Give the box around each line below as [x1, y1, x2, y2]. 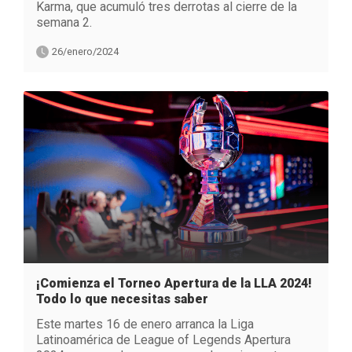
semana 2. [36, 15, 92, 31]
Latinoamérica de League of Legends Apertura [36, 332, 291, 347]
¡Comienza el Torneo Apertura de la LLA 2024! [36, 275, 312, 291]
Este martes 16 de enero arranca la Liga [36, 316, 254, 332]
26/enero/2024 [52, 46, 119, 58]
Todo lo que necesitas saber [36, 291, 208, 306]
